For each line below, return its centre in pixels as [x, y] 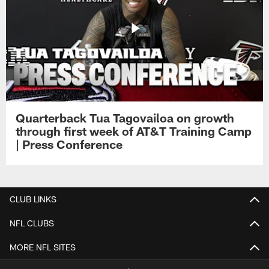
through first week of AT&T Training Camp [134, 131]
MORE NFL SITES [43, 247]
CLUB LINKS [33, 199]
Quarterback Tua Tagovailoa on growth [125, 118]
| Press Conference [69, 144]
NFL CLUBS [32, 223]
